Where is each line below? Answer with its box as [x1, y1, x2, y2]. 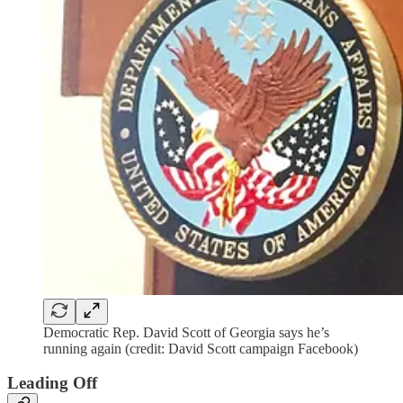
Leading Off [7, 373, 97, 393]
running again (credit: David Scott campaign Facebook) [43, 340, 358, 356]
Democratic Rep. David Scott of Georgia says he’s [43, 324, 329, 340]
